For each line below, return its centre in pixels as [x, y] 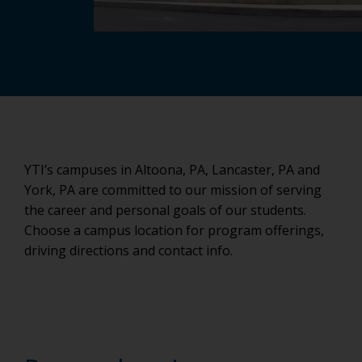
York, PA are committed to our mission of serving [173, 190]
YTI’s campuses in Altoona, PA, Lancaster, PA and [172, 170]
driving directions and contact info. [128, 250]
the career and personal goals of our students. [165, 210]
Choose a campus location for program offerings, [174, 230]
